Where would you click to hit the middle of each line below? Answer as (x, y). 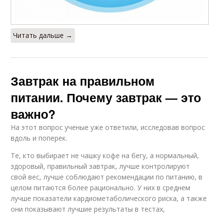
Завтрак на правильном (83, 81)
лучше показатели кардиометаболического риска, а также (109, 198)
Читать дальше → (43, 35)
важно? (33, 114)
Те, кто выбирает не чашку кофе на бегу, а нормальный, (105, 155)
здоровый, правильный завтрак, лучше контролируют (100, 166)
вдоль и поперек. (39, 138)
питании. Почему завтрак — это (106, 97)
